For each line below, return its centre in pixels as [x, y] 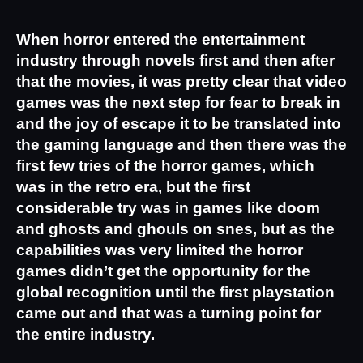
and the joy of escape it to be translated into [179, 123]
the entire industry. [85, 334]
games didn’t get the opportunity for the [163, 271]
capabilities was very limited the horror [160, 250]
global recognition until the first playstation [175, 292]
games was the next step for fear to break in [178, 102]
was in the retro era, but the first [133, 186]
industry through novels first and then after [175, 60]
